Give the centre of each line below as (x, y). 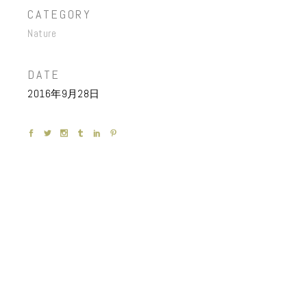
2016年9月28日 (64, 94)
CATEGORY (60, 14)
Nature (42, 33)
